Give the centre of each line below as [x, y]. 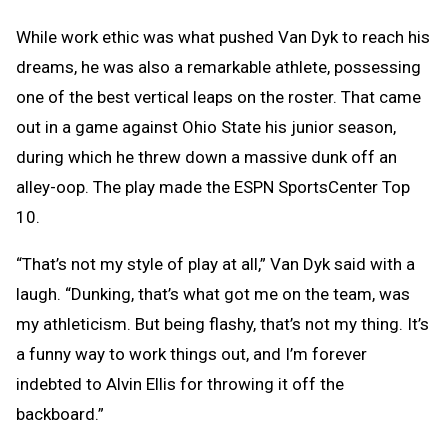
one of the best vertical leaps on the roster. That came [218, 96]
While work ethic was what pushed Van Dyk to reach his [223, 36]
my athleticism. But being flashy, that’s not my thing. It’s [222, 323]
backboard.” [60, 413]
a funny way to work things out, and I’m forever [191, 353]
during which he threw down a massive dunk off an [206, 156]
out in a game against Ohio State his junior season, [206, 126]
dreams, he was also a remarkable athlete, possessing [218, 66]
